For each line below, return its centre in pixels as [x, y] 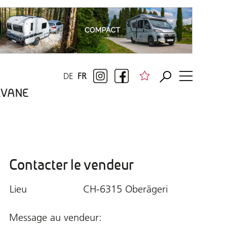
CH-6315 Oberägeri [125, 189]
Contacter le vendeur [71, 165]
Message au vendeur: [55, 217]
